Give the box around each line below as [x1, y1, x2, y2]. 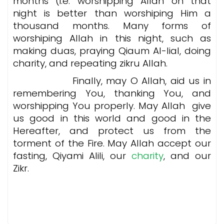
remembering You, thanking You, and [13, 86, 211, 100]
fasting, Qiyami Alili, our [13, 149, 131, 162]
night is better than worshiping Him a [13, 6, 211, 20]
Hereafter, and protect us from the [13, 124, 211, 137]
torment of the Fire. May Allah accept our [13, 136, 211, 150]
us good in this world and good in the [13, 111, 211, 125]
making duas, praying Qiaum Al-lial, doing [13, 44, 211, 57]
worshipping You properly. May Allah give [13, 99, 211, 112]
